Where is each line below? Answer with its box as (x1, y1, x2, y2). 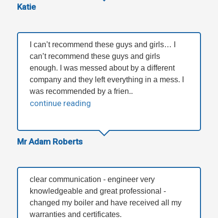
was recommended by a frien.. (30, 87, 133, 96)
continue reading (30, 98, 91, 109)
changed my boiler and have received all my (30, 199, 182, 207)
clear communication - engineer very (30, 175, 155, 184)
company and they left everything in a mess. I (30, 75, 184, 84)
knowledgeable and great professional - (30, 187, 166, 196)
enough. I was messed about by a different (30, 64, 175, 73)
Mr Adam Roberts (17, 137, 83, 147)
